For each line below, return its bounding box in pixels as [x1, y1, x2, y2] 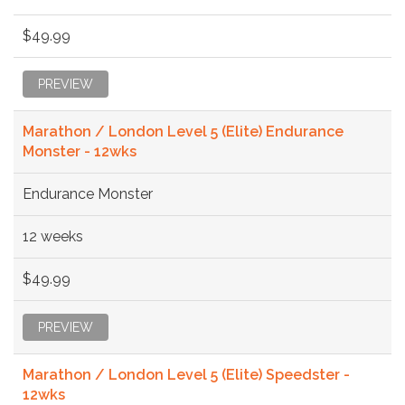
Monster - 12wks [23, 142, 137, 160]
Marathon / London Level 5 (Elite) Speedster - [23, 365, 350, 383]
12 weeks [23, 227, 83, 245]
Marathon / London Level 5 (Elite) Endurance [23, 122, 344, 140]
